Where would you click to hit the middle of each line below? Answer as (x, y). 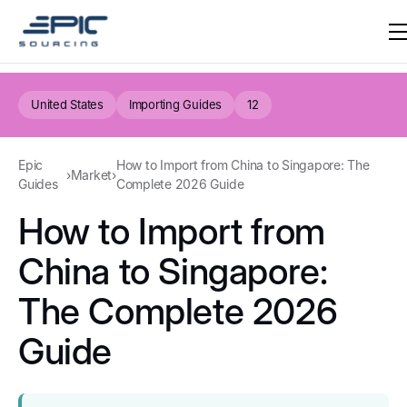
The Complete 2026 (178, 311)
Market (91, 174)
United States (67, 104)
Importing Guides (175, 104)
